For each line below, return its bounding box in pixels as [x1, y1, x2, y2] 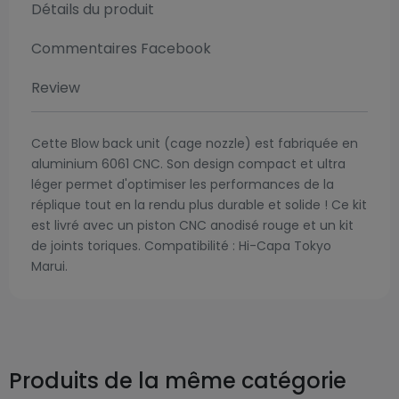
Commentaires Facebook [31, 38, 211, 59]
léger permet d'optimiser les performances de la [31, 175, 334, 193]
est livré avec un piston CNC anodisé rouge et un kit [31, 216, 354, 234]
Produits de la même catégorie [9, 366, 346, 395]
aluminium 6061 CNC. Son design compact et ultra [31, 155, 346, 173]
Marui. [31, 257, 75, 275]
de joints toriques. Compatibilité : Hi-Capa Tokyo [31, 237, 331, 255]
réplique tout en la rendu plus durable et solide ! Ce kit [31, 196, 367, 214]
